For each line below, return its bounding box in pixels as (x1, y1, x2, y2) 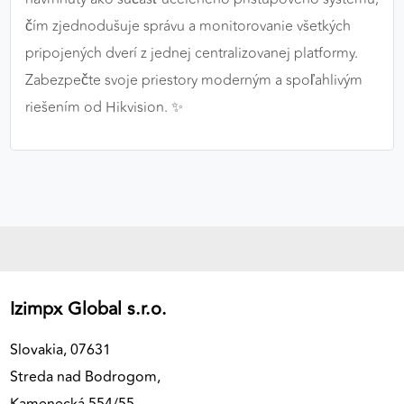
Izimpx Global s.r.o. (10, 295, 167, 324)
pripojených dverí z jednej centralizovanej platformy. (25, 42, 358, 65)
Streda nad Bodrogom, (10, 366, 161, 389)
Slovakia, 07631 (10, 339, 115, 362)
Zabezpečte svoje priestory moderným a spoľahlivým (25, 69, 363, 92)
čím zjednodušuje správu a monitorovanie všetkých (25, 15, 351, 38)
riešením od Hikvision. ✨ (25, 96, 183, 119)
